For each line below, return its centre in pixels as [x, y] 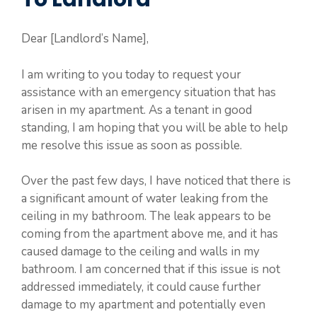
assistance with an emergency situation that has [149, 92]
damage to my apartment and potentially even [143, 305]
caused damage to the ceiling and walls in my [140, 252]
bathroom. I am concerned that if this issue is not [151, 270]
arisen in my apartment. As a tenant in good [137, 110]
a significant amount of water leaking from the [145, 199]
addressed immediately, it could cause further [141, 287]
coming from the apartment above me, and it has [150, 234]
